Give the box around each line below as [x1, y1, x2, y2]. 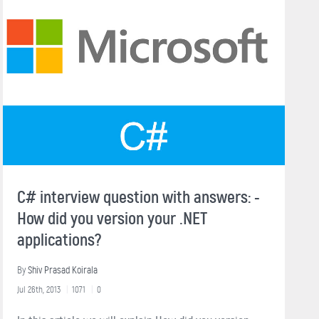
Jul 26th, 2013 [17, 283, 61, 295]
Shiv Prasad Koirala [28, 263, 98, 276]
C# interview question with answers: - [17, 186, 260, 208]
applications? [17, 229, 101, 251]
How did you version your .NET [17, 207, 207, 229]
